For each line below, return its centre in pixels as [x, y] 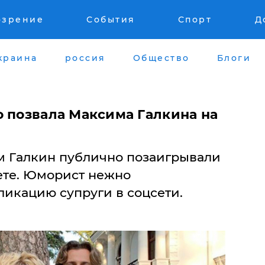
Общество [161, 58]
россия [85, 58]
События [111, 20]
